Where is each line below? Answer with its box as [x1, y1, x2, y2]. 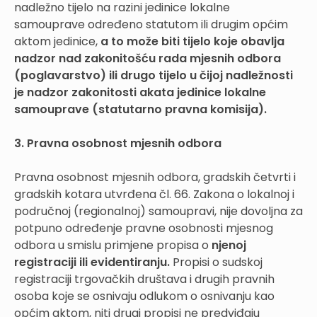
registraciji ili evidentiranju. [14, 253, 173, 270]
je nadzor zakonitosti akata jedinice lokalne [14, 83, 266, 100]
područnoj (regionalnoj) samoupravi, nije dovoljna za [14, 202, 303, 219]
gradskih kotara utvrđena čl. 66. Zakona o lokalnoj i [14, 185, 294, 202]
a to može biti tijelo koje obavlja [100, 33, 284, 50]
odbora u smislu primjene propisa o [14, 236, 212, 253]
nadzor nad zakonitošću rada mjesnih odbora [14, 50, 281, 67]
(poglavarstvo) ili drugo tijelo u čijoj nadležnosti [14, 67, 293, 83]
